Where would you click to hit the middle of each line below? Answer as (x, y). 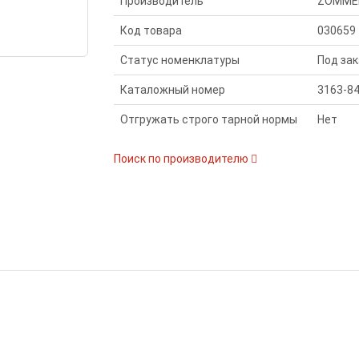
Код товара (151, 30)
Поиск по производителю (182, 159)
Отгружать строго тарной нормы (208, 119)
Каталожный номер (172, 90)
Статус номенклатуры (179, 60)
